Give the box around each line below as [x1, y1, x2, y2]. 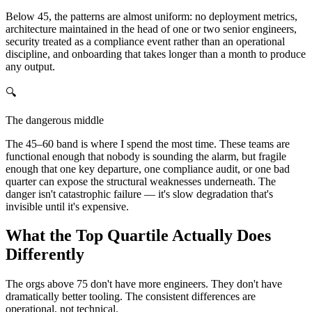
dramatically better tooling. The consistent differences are [6, 290, 256, 303]
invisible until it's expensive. [6, 200, 129, 212]
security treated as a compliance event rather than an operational [6, 35, 285, 47]
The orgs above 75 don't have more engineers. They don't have [6, 278, 282, 290]
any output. [6, 60, 55, 72]
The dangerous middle [6, 114, 104, 126]
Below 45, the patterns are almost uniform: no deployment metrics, [6, 10, 297, 22]
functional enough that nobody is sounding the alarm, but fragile [6, 150, 286, 162]
